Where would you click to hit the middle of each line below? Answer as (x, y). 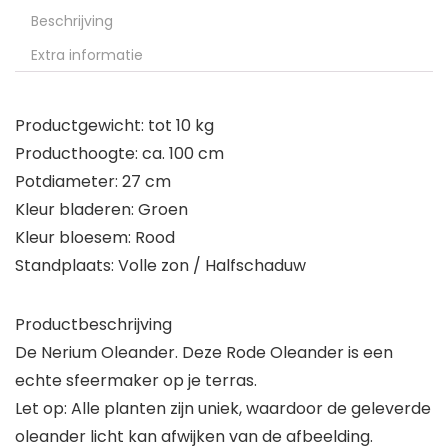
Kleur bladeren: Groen (101, 209)
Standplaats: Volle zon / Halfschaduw (160, 265)
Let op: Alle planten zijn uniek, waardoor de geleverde (223, 408)
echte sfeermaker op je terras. (136, 380)
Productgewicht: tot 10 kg (114, 125)
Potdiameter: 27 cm (93, 181)
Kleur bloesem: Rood (95, 237)
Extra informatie (87, 55)
